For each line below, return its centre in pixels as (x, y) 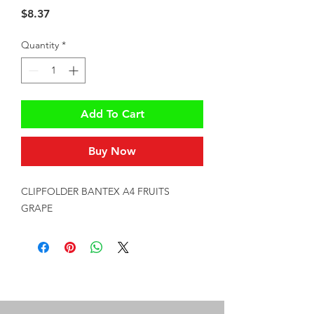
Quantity (40, 45)
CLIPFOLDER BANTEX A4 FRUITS (95, 191)
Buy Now (112, 151)
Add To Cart (112, 114)
